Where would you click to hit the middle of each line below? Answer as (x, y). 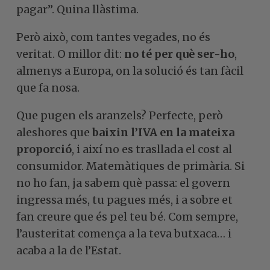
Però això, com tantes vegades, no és (113, 37)
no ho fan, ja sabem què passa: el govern (123, 183)
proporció (44, 149)
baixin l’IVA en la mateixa (163, 132)
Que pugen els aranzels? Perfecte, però (120, 115)
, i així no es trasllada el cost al (152, 149)
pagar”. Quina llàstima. (77, 9)
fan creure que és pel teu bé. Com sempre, (127, 216)
